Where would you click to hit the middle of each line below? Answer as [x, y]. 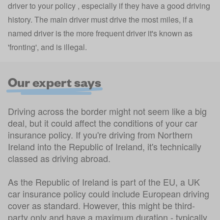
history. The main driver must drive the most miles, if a [100, 20]
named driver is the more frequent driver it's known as [100, 33]
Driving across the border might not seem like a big [107, 111]
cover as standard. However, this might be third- [101, 206]
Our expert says [55, 82]
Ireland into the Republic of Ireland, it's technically [105, 147]
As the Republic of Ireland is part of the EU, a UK [104, 182]
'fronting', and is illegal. [47, 47]
